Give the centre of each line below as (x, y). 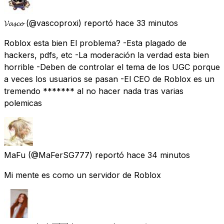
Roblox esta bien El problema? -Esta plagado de (95, 43)
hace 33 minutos (147, 23)
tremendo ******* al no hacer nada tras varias (94, 91)
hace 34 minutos (158, 155)
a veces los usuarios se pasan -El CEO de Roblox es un (109, 79)
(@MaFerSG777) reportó (76, 155)
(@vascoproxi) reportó (69, 23)
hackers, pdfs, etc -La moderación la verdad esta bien (106, 55)
